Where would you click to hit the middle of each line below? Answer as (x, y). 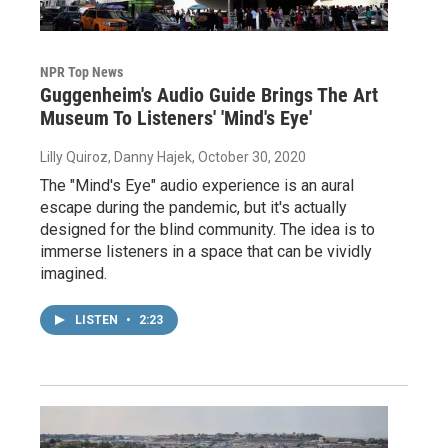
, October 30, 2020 (249, 156)
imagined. (73, 273)
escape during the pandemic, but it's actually (193, 207)
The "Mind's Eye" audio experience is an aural (197, 185)
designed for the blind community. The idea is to (207, 229)
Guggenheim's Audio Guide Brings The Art (209, 94)
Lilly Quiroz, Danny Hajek (116, 156)
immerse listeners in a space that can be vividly (206, 251)
